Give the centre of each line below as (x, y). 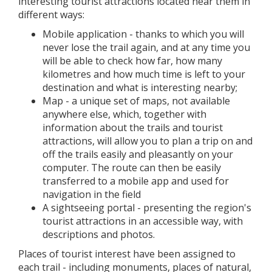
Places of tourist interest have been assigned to (127, 253)
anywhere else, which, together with (124, 114)
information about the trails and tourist (133, 127)
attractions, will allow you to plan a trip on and (148, 141)
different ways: (51, 14)
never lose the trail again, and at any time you (146, 47)
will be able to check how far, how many (132, 60)
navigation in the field (92, 194)
